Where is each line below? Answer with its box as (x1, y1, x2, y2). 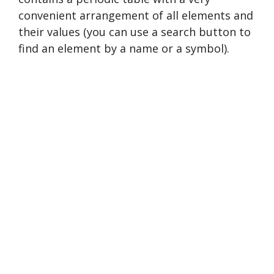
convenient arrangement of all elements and (18, 7, 253, 23)
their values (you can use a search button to (18, 24, 251, 39)
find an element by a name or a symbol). (18, 40, 229, 56)
